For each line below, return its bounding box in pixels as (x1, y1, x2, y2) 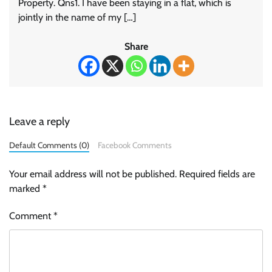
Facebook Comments (97, 140, 172, 150)
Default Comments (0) (9, 140, 89, 150)
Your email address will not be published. (9, 168, 177, 180)
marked (9, 182, 42, 194)
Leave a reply (9, 114, 70, 128)
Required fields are (179, 168, 255, 180)
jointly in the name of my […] (18, 11, 136, 23)
